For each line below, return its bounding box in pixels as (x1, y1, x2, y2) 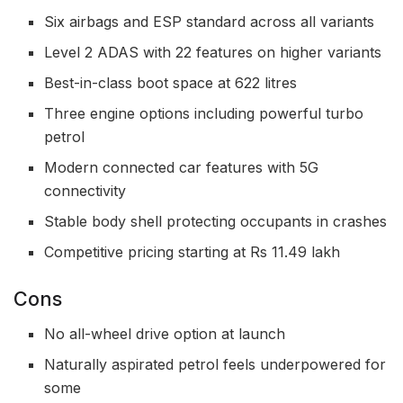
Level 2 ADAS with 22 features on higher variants (44, 42, 382, 61)
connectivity (44, 181, 127, 200)
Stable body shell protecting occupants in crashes (44, 211, 388, 230)
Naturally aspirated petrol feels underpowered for (44, 354, 387, 373)
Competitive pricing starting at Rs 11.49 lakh (44, 242, 341, 261)
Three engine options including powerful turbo (44, 103, 364, 122)
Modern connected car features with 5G (44, 157, 319, 176)
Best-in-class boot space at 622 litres (44, 73, 298, 92)
